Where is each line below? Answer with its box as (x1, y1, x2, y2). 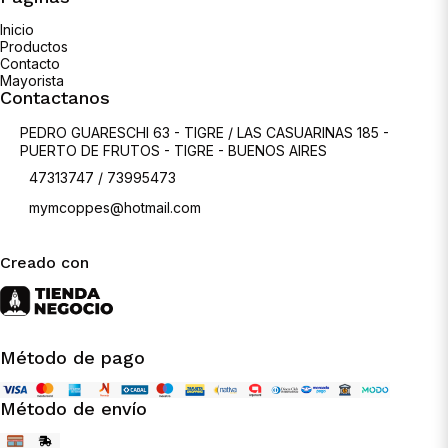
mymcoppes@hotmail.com (29, 198, 201, 216)
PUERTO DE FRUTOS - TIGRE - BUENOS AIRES (20, 141, 328, 159)
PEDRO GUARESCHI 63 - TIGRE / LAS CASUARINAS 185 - (20, 123, 390, 141)
